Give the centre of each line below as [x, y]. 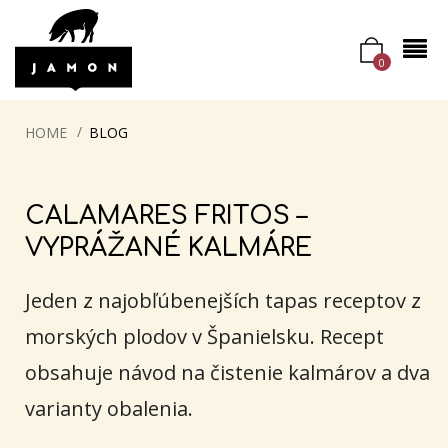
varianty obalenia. [109, 408]
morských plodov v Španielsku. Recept [204, 336]
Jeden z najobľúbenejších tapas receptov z [223, 300]
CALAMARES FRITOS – [166, 216]
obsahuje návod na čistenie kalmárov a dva [227, 372]
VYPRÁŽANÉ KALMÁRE [168, 248]
